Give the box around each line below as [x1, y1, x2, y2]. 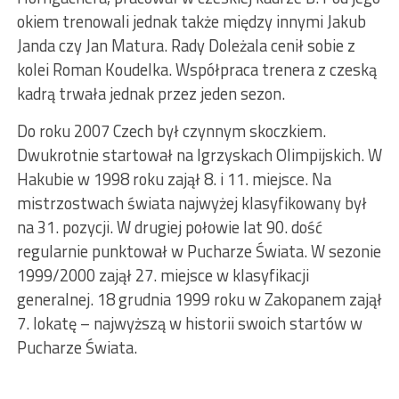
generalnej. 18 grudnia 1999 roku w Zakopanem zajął [16, 286, 382, 312]
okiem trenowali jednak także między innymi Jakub [16, 8, 366, 34]
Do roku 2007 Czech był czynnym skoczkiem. [16, 118, 326, 143]
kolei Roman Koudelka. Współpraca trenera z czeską [16, 56, 377, 82]
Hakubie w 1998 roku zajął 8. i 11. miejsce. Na [16, 166, 331, 191]
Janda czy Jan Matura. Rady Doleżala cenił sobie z [16, 32, 355, 58]
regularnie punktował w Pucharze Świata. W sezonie [16, 238, 381, 264]
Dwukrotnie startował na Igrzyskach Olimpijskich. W [16, 142, 382, 167]
